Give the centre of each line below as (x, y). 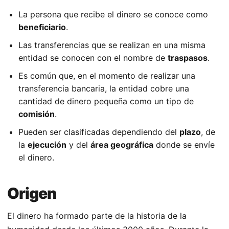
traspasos (188, 58)
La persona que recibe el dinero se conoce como (113, 15)
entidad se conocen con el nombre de (93, 58)
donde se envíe (184, 145)
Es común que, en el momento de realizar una (107, 76)
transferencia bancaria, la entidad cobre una (104, 89)
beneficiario (42, 27)
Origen (32, 193)
